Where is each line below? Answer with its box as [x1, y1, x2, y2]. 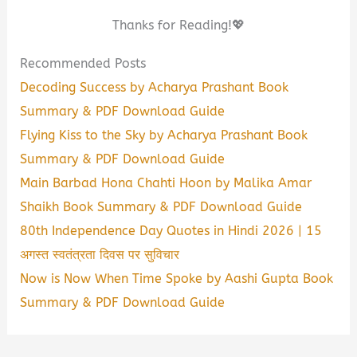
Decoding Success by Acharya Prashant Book [20, 80, 289, 96]
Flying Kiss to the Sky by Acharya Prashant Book [20, 127, 308, 143]
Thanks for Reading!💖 [112, 18, 245, 33]
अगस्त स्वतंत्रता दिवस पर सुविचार [20, 247, 180, 263]
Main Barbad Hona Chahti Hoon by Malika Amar [20, 175, 312, 191]
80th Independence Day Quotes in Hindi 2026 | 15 [20, 223, 323, 239]
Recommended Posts [20, 56, 147, 72]
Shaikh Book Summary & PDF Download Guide [20, 199, 303, 215]
